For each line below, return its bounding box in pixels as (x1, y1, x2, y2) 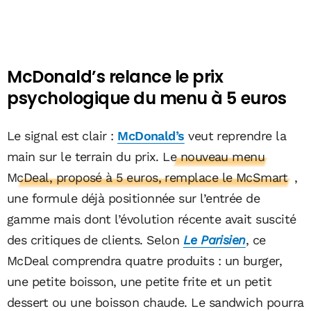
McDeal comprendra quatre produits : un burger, (7, 253, 283, 268)
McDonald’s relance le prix (7, 65, 224, 88)
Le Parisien (183, 232, 246, 247)
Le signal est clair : (7, 128, 118, 143)
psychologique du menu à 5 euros (7, 86, 287, 110)
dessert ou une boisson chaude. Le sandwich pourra (7, 294, 304, 310)
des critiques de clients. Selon (7, 232, 183, 247)
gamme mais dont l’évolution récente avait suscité (7, 211, 296, 226)
